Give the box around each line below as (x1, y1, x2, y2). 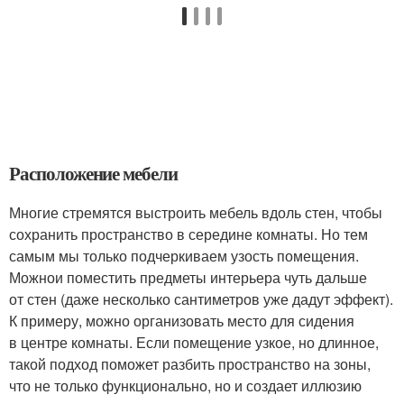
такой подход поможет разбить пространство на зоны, (9, 353, 371, 374)
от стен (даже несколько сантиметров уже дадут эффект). (9, 289, 393, 309)
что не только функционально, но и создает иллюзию (9, 375, 362, 396)
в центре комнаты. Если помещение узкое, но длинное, (9, 332, 379, 353)
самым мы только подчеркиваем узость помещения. (9, 245, 359, 266)
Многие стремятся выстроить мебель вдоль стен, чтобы (9, 202, 382, 223)
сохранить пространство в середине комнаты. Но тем (9, 224, 368, 244)
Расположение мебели (9, 160, 179, 187)
